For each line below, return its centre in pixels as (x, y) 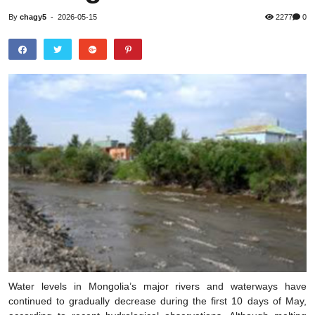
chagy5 (33, 17)
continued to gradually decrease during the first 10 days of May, (157, 301)
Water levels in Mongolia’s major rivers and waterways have (157, 286)
